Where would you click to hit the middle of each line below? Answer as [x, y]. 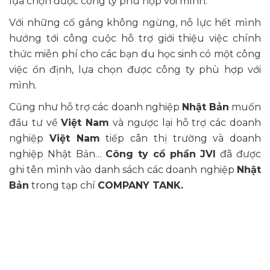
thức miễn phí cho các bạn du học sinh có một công [135, 54]
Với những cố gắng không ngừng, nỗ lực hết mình [135, 23]
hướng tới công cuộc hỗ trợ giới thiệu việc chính [135, 39]
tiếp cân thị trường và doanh [180, 139]
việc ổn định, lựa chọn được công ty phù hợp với [135, 70]
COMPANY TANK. [140, 186]
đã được [239, 154]
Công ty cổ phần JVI [161, 154]
